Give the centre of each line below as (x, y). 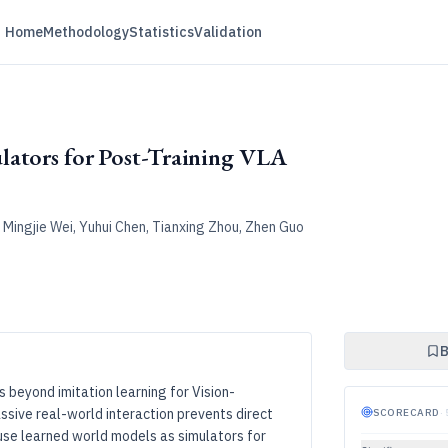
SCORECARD (406, 412)
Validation (227, 32)
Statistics (161, 32)
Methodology (85, 32)
